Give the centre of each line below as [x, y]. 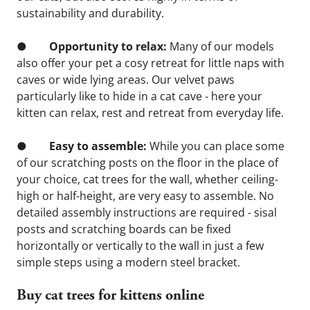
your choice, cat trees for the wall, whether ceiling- [147, 179]
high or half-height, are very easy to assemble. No [145, 196]
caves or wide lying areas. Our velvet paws [126, 80]
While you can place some [216, 146]
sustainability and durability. [90, 13]
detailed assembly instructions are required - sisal [147, 212]
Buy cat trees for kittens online [110, 296]
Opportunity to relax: [108, 46]
